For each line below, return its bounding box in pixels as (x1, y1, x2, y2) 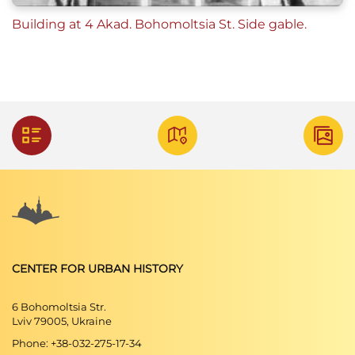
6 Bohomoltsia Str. (12, 300, 106, 313)
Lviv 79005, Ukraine (12, 315, 112, 327)
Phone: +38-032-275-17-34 (12, 337, 142, 349)
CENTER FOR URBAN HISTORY (12, 261, 183, 276)
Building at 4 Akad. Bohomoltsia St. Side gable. (12, 17, 307, 32)
